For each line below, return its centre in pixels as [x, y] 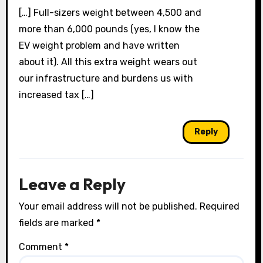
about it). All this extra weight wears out [108, 62]
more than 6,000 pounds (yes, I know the [109, 29]
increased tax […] [56, 95]
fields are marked [57, 223]
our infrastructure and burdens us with [106, 78]
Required [219, 207]
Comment [41, 247]
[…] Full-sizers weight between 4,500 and [110, 12]
